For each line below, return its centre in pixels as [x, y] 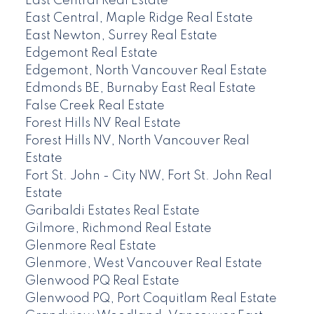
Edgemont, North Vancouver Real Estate [146, 71]
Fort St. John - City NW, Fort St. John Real [148, 176]
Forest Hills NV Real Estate [103, 124]
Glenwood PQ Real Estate [102, 281]
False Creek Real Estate [95, 106]
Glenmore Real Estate [90, 246]
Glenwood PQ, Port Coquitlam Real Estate [151, 299]
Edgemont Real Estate [91, 54]
